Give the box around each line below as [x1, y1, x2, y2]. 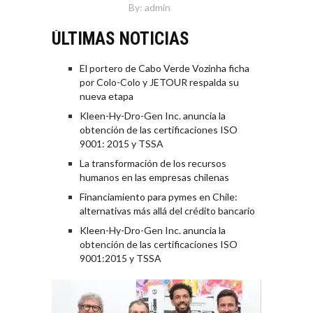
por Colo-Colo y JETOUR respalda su [80, 76, 239, 89]
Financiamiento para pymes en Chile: [80, 191, 238, 203]
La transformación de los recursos [80, 157, 226, 170]
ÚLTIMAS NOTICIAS [52, 29, 189, 50]
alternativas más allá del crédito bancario [80, 205, 255, 217]
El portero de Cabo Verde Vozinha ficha [80, 62, 249, 75]
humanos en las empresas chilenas [80, 171, 229, 184]
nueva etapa [80, 90, 133, 103]
